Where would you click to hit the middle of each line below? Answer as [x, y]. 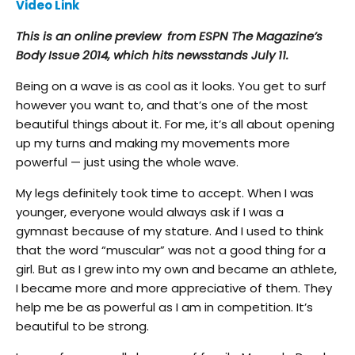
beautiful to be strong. [82, 326]
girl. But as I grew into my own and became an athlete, [176, 269]
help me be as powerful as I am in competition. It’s [164, 307]
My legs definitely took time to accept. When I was [165, 193]
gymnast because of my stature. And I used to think [170, 231]
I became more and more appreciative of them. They [174, 288]
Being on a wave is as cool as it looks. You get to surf [171, 86]
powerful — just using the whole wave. [127, 162]
